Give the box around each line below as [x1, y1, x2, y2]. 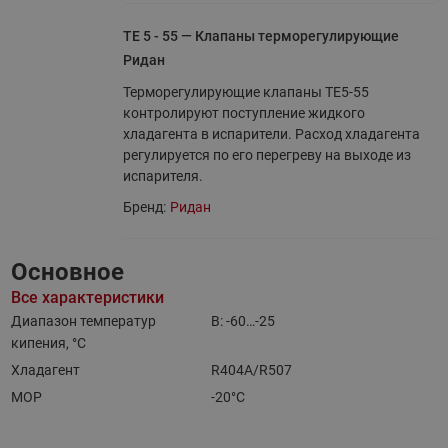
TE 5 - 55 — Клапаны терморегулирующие [122, 28, 399, 44]
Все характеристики [10, 288, 164, 307]
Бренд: [122, 199, 166, 215]
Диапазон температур [10, 313, 156, 329]
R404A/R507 [211, 362, 293, 378]
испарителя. [122, 168, 203, 184]
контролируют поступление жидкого [122, 105, 365, 121]
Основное [10, 258, 124, 286]
